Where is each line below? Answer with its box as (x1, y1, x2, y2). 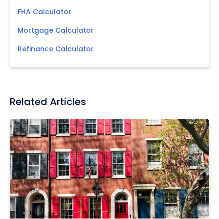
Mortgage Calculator (18, 25, 94, 35)
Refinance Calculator (18, 44, 94, 54)
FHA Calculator (18, 6, 71, 17)
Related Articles (10, 94, 86, 109)
